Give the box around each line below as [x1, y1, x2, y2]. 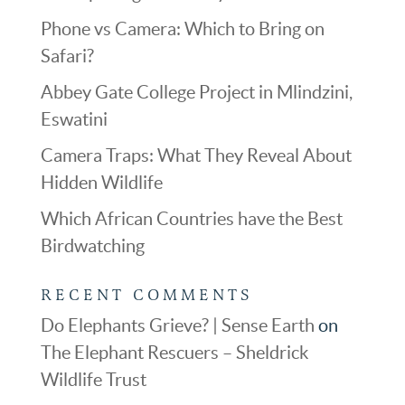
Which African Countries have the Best [40, 208, 343, 229]
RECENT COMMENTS [40, 284, 253, 305]
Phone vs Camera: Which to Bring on [40, 18, 325, 39]
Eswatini [40, 108, 108, 129]
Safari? [40, 45, 94, 66]
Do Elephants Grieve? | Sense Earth [40, 315, 315, 335]
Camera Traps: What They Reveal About [40, 145, 352, 165]
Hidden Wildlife [40, 172, 163, 193]
